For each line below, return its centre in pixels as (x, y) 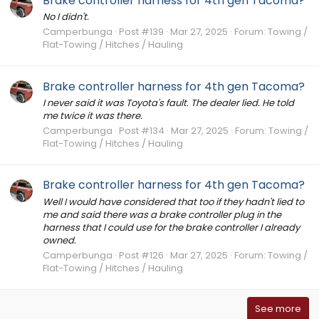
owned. (59, 240)
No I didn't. (66, 17)
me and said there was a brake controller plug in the (162, 214)
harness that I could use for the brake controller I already (171, 227)
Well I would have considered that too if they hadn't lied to (173, 202)
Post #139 (141, 32)
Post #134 (142, 131)
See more (278, 308)
